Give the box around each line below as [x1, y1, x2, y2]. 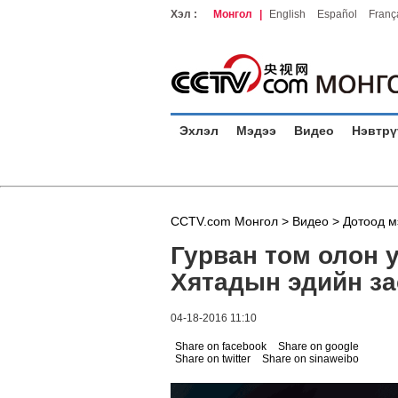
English [269, 8, 306, 20]
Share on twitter [175, 353, 251, 365]
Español [317, 8, 357, 20]
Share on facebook [175, 340, 267, 353]
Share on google [278, 340, 359, 353]
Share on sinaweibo [262, 353, 359, 365]
